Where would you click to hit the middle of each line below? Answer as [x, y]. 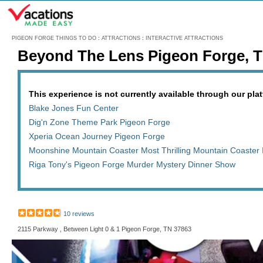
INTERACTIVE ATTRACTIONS [184, 38]
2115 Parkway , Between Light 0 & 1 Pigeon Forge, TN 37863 [104, 229]
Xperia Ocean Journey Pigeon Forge [97, 136]
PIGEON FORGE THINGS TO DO [54, 38]
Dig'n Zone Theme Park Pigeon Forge [100, 122]
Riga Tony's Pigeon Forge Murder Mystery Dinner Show [132, 164]
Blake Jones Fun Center [74, 108]
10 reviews [79, 214]
